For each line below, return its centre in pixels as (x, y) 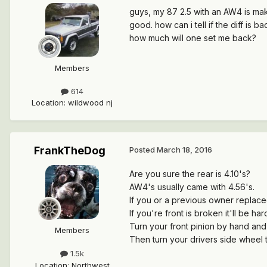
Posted (143, 150)
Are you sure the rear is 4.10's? (190, 174)
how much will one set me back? (193, 38)
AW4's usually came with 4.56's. (192, 187)
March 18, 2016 (184, 150)
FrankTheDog (70, 151)
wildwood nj (90, 103)
